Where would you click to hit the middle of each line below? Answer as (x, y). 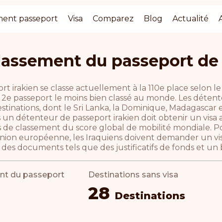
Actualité (191, 19)
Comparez (113, 19)
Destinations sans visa (133, 175)
